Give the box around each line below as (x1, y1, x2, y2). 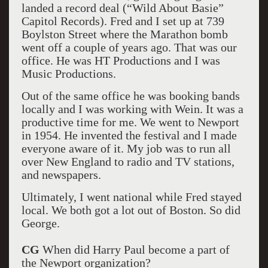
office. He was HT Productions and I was (21, 54, 220, 67)
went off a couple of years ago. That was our (21, 41, 237, 54)
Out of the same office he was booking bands (21, 89, 240, 102)
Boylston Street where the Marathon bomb (21, 28, 228, 41)
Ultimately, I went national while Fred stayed (21, 190, 242, 203)
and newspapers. (21, 168, 101, 181)
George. (21, 217, 60, 230)
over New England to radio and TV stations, (21, 155, 234, 168)
